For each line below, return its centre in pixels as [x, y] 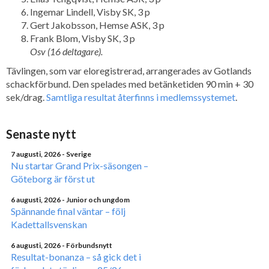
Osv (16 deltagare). [66, 51]
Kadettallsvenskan [49, 224]
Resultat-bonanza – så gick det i [76, 256]
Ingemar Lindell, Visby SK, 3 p [90, 11]
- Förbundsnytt [87, 245]
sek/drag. [26, 97]
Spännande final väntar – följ [68, 211]
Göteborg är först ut [53, 178]
